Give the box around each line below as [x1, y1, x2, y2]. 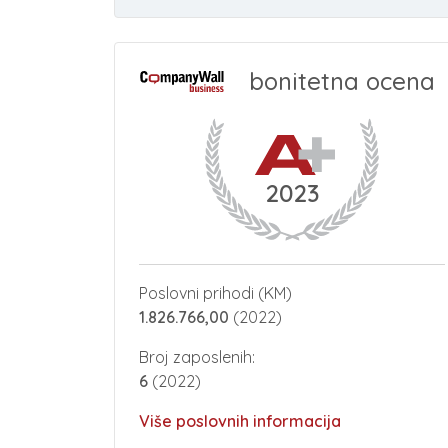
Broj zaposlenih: [139, 346, 255, 367]
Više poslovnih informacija [139, 410, 341, 431]
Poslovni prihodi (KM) [139, 282, 292, 303]
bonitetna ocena [249, 66, 435, 96]
